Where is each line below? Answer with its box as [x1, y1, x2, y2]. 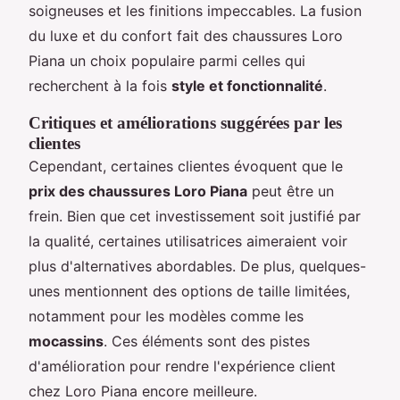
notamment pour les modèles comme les [29, 306, 304, 325]
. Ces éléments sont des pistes [104, 331, 310, 350]
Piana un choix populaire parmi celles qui [29, 51, 305, 70]
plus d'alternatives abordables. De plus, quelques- [29, 256, 366, 275]
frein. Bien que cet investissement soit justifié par [29, 206, 361, 225]
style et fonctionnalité [171, 76, 323, 95]
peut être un [247, 181, 334, 200]
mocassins [29, 331, 104, 350]
